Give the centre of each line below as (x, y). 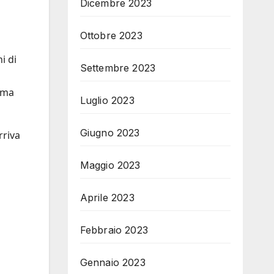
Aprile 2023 (107, 198)
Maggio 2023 (110, 165)
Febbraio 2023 (114, 230)
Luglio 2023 (107, 100)
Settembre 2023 (118, 68)
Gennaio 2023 (113, 262)
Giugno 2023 (110, 133)
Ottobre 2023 (111, 35)
